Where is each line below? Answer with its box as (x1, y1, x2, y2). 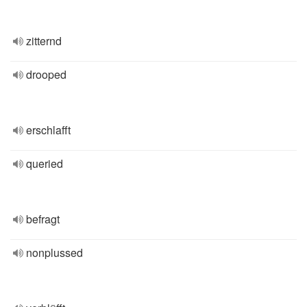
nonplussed (26, 245, 83, 260)
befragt (26, 211, 60, 227)
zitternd (26, 33, 62, 49)
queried (26, 156, 63, 171)
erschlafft (26, 122, 71, 138)
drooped (26, 66, 66, 82)
